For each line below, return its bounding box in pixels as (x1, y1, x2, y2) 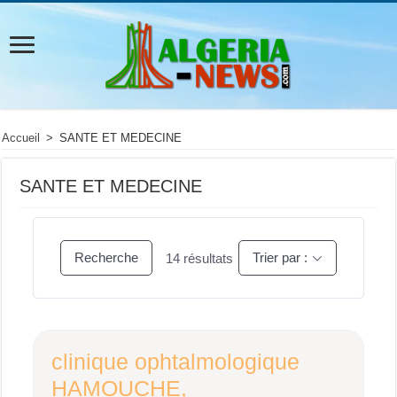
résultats (180, 250, 234, 266)
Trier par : (252, 250, 307, 265)
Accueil (2, 131, 41, 144)
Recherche (74, 250, 139, 265)
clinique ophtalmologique (51, 349, 300, 374)
